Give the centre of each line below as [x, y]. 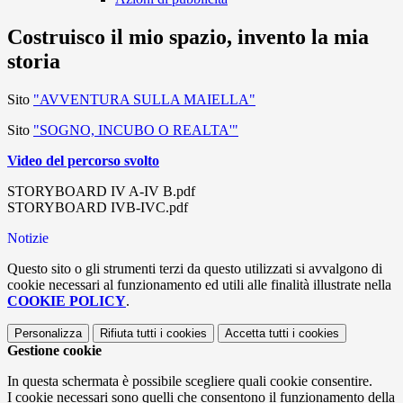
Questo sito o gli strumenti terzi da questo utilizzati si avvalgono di [195, 269]
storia [34, 62]
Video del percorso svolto [83, 161]
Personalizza [48, 334]
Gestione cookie [54, 351]
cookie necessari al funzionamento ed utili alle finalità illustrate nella [199, 285]
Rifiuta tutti [128, 334]
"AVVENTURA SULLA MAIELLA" [144, 100]
